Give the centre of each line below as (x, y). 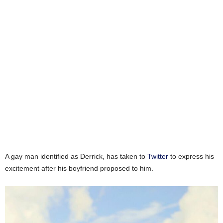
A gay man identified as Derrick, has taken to (76, 156)
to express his (191, 156)
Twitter (158, 156)
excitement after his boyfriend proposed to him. (79, 168)
